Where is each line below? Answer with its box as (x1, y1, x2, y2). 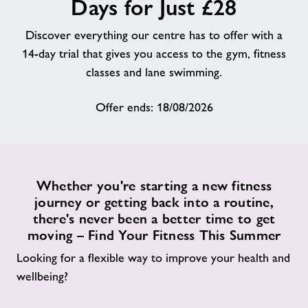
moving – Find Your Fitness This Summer (27, 227, 281, 243)
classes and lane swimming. (86, 65, 222, 79)
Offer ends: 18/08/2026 (95, 100, 213, 114)
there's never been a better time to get (32, 210, 276, 227)
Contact (22, 61, 76, 81)
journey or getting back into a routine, (34, 194, 274, 210)
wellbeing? (16, 269, 68, 283)
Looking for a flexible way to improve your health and (16, 251, 290, 265)
